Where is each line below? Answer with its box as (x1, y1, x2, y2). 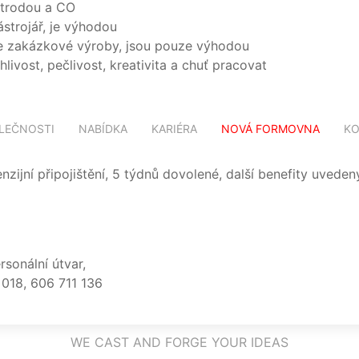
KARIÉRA (151, 122, 197, 135)
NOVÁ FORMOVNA (220, 122, 320, 135)
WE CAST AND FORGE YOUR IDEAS (71, 334, 288, 350)
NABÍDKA (78, 122, 127, 135)
